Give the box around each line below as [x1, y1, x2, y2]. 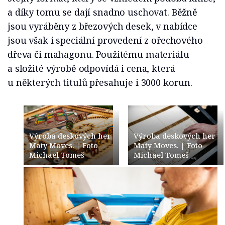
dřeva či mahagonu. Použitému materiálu [8, 48, 189, 60]
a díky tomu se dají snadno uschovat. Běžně [8, 6, 197, 18]
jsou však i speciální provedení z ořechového [8, 34, 203, 46]
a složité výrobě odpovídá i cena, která [8, 62, 175, 74]
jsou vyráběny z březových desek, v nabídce [8, 20, 197, 32]
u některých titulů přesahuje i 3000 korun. [8, 76, 192, 88]
